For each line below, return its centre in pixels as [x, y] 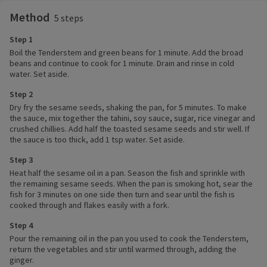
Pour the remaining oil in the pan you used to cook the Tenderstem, [129, 239]
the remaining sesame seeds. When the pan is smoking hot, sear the [131, 184]
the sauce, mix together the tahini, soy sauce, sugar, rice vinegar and [132, 118]
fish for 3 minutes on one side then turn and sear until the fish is [122, 195]
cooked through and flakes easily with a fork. [89, 205]
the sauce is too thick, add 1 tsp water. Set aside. [97, 140]
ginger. [22, 260]
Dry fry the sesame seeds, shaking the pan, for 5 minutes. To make [128, 108]
